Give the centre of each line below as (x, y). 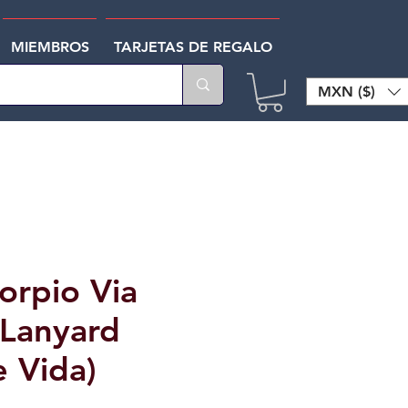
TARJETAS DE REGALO (193, 47)
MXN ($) (347, 91)
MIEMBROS (50, 47)
